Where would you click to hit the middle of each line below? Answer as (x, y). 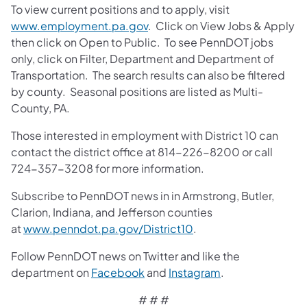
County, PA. (41, 108)
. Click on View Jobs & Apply (221, 25)
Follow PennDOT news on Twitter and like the (125, 256)
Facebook (118, 272)
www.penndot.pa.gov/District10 (108, 228)
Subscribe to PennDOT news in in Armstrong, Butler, (143, 195)
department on (51, 272)
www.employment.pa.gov (79, 25)
